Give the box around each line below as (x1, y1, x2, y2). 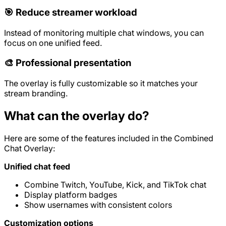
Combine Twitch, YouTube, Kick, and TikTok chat (24, 180, 206, 190)
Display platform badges (24, 190, 117, 200)
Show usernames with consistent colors (24, 200, 172, 210)
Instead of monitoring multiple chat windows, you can (4, 27, 204, 38)
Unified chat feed (4, 161, 70, 172)
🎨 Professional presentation (4, 57, 131, 69)
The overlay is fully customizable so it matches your (4, 78, 198, 89)
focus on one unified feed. (4, 37, 102, 48)
